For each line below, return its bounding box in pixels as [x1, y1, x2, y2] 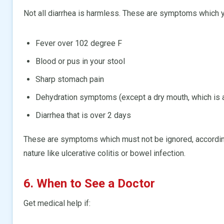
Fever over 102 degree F [35, 38, 122, 48]
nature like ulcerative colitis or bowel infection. [23, 148, 185, 158]
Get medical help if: [23, 198, 90, 208]
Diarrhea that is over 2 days [35, 110, 131, 120]
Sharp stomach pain [35, 74, 104, 84]
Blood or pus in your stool [35, 56, 125, 66]
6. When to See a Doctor [23, 176, 155, 190]
